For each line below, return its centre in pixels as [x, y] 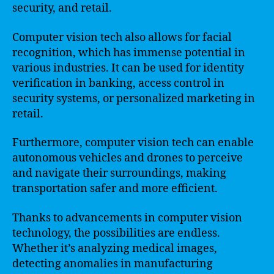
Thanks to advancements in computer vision [127, 218]
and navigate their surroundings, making [119, 173]
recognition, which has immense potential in [129, 53]
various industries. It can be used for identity [128, 68]
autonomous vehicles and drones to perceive [128, 158]
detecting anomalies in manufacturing [113, 264]
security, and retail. [62, 8]
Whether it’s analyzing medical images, [115, 248]
